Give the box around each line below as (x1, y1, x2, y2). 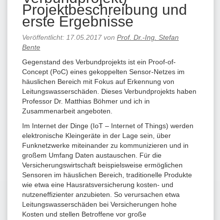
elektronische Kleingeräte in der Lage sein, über (22, 131, 171, 139)
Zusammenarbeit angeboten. (22, 107, 112, 115)
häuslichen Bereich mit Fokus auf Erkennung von (22, 77, 174, 85)
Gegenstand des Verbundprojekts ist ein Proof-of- (22, 57, 176, 66)
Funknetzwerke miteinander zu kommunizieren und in (22, 141, 189, 149)
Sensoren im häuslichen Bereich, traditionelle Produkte (22, 170, 192, 179)
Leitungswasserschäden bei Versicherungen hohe (22, 200, 177, 208)
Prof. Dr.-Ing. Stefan (117, 33, 179, 41)
